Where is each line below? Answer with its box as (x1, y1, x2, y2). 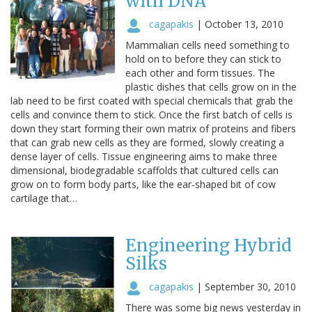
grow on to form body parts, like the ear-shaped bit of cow (10, 177, 276, 191)
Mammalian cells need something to (125, 38, 290, 52)
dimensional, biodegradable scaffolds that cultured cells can (10, 163, 279, 177)
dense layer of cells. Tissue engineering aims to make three (10, 149, 277, 163)
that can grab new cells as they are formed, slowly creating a (10, 135, 284, 149)
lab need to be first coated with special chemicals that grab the (10, 93, 293, 107)
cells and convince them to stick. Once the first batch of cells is (10, 107, 292, 121)
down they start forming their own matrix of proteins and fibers (10, 121, 296, 135)
